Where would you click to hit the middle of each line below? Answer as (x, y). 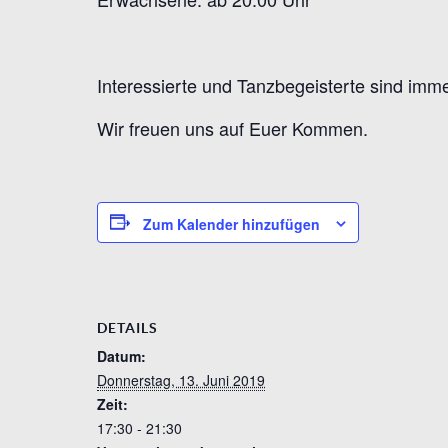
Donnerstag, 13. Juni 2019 (181, 379)
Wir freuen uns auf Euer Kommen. (232, 127)
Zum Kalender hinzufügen (231, 223)
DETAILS (127, 327)
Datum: (121, 355)
